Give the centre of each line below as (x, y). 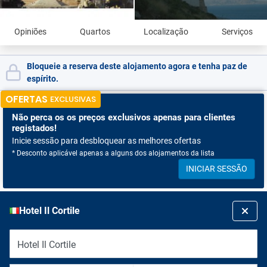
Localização (166, 32)
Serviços (237, 32)
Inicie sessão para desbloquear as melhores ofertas (106, 141)
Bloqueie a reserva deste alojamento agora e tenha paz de (137, 66)
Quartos (95, 32)
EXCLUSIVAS (73, 99)
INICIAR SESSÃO (217, 169)
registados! (34, 128)
